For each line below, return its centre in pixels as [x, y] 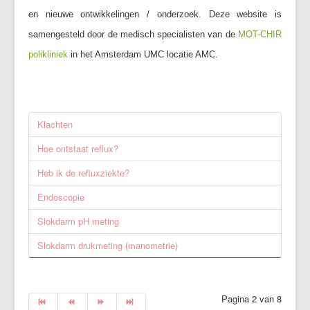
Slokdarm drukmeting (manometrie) [108, 246]
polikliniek [48, 55]
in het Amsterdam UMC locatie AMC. [143, 55]
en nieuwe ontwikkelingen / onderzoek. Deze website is [155, 15]
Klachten [55, 125]
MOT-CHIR [260, 35]
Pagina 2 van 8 [252, 299]
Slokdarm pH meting [78, 221]
